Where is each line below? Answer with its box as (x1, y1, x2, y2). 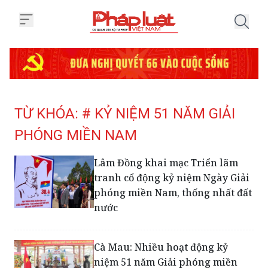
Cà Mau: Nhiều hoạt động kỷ (94, 240, 229, 254)
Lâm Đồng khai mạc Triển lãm (94, 156, 239, 169)
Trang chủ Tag (133, 34, 191, 45)
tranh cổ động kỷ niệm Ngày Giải (94, 170, 250, 184)
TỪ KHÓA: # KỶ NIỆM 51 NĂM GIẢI (14, 105, 235, 122)
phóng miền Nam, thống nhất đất (94, 185, 252, 199)
